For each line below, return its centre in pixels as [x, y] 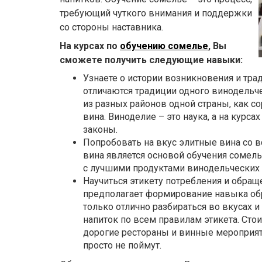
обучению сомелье [164, 46]
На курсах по [90, 46]
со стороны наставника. [111, 27]
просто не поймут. [122, 246]
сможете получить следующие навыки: [151, 60]
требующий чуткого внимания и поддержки [156, 13]
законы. [100, 130]
